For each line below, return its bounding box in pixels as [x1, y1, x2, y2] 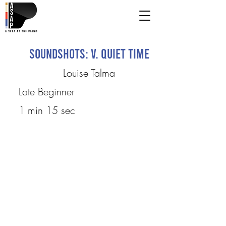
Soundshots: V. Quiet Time [29, 45, 149, 61]
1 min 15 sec [18, 103, 75, 117]
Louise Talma [63, 66, 115, 80]
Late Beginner [18, 85, 75, 98]
